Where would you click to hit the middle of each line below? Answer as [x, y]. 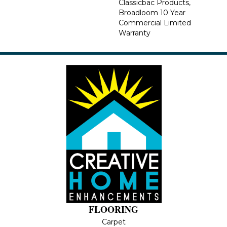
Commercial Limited [155, 23]
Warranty [135, 33]
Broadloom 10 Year [152, 12]
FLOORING [113, 209]
